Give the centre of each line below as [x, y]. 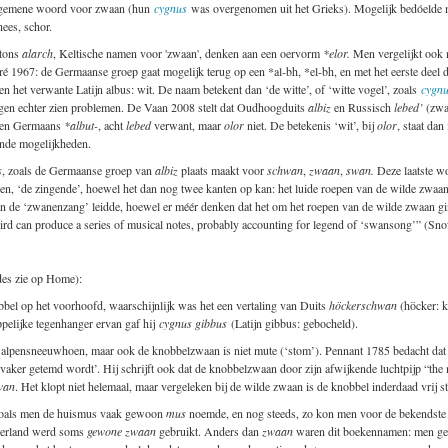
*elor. [336, 52]
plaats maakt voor [222, 169]
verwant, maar [187, 124]
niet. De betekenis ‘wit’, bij [310, 124]
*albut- [81, 124]
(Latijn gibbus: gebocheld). [292, 322]
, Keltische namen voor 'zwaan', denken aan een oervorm [188, 52]
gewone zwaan [121, 430]
